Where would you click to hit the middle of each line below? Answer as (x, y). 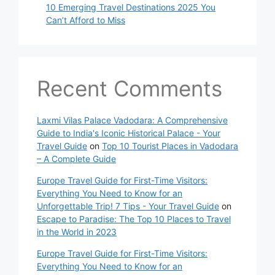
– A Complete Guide (76, 159)
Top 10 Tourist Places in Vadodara (170, 146)
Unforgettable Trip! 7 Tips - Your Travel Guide (128, 206)
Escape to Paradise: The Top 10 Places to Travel (134, 219)
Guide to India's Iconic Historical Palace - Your (129, 133)
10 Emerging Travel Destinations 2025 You (131, 7)
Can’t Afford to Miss (86, 20)
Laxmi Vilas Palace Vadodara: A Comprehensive (132, 120)
